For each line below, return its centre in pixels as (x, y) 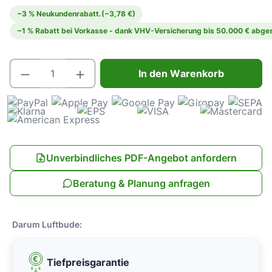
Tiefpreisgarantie (88, 262)
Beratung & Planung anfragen (141, 183)
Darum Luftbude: (47, 224)
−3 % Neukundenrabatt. (59, 14)
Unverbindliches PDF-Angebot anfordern (141, 158)
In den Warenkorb (181, 73)
